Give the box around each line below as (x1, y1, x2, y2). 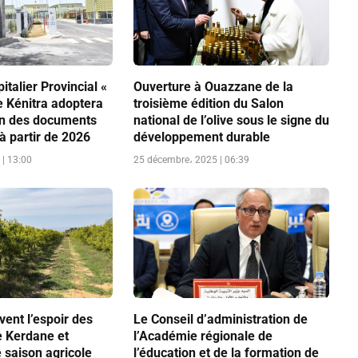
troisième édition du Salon (133, 95, 284, 111)
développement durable (133, 129, 270, 145)
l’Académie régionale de (133, 328, 272, 344)
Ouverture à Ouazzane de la (133, 78, 293, 94)
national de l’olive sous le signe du (133, 112, 329, 128)
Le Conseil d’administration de (133, 311, 308, 327)
